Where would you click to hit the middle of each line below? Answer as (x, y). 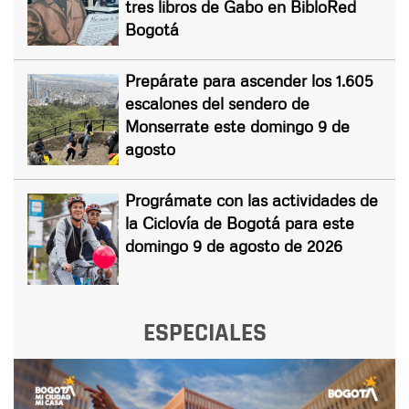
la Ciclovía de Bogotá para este (240, 222)
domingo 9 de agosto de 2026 (234, 245)
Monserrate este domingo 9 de (237, 126)
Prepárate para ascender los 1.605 (249, 80)
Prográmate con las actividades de (252, 199)
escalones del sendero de (217, 103)
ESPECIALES (204, 333)
